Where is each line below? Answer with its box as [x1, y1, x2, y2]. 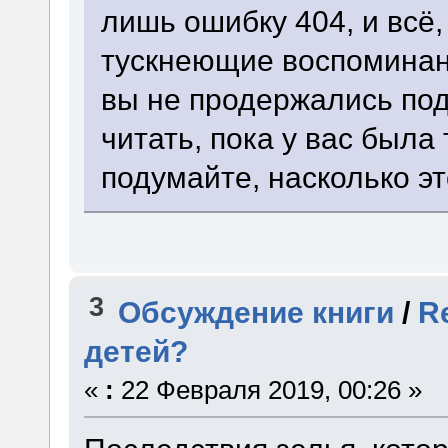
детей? [83, 334, 188, 369]
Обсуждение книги [118, 295, 395, 330]
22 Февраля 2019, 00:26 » [113, 376, 422, 405]
